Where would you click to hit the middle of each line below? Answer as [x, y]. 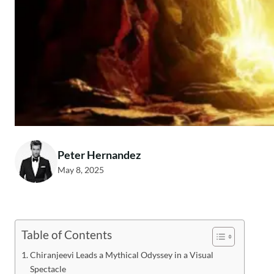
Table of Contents [67, 235]
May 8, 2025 [81, 169]
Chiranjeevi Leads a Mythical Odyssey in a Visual [121, 254]
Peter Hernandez [99, 154]
